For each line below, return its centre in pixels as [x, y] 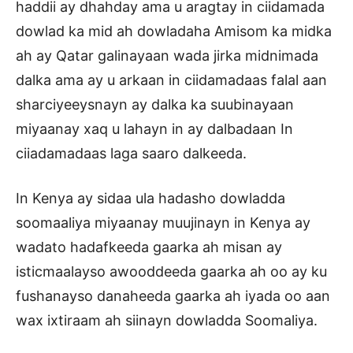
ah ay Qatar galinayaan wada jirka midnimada [167, 56]
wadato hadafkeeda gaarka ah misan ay [149, 247]
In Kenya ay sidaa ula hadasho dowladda [150, 199]
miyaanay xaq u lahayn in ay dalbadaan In [154, 129]
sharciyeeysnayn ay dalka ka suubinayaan [155, 105]
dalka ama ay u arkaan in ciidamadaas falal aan [171, 80]
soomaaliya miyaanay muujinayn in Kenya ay [163, 223]
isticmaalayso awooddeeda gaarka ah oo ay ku [171, 272]
